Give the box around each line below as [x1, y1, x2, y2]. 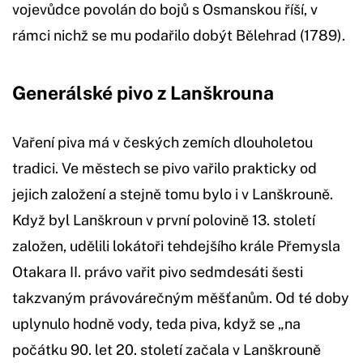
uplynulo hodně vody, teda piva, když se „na [12, 314, 301, 332]
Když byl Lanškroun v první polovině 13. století [12, 211, 315, 228]
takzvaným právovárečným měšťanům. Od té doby [12, 288, 349, 306]
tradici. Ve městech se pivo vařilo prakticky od [12, 159, 317, 177]
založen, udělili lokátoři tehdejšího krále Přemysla [12, 237, 340, 254]
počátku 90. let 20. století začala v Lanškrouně [12, 340, 321, 358]
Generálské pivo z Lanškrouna [12, 81, 274, 104]
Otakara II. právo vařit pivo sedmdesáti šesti [12, 263, 303, 280]
